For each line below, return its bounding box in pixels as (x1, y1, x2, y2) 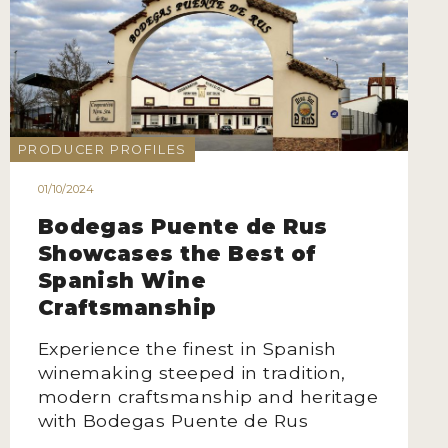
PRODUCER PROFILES (17, 141, 187, 157)
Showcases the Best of (37, 241, 317, 267)
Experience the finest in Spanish (37, 338, 337, 360)
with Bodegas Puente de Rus (37, 410, 309, 432)
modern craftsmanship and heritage (37, 386, 379, 408)
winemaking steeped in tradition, (37, 362, 346, 384)
